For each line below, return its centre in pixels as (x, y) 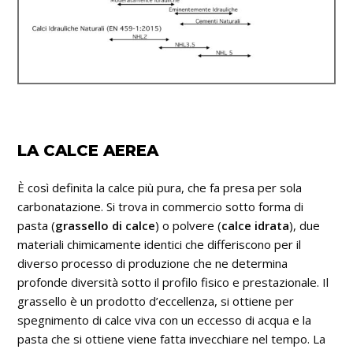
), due (305, 225)
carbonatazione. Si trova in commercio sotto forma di (161, 206)
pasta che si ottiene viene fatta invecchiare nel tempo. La (172, 338)
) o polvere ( (189, 225)
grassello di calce (106, 225)
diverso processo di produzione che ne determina (153, 263)
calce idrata (256, 225)
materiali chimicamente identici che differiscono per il (160, 244)
